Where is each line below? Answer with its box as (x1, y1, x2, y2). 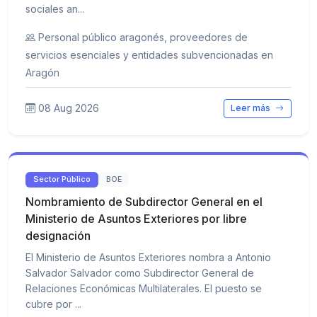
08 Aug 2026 (38, 102, 99, 115)
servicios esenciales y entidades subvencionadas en (25, 49, 273, 62)
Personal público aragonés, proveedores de (38, 31, 248, 44)
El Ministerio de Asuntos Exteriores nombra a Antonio (25, 250, 271, 263)
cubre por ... (25, 297, 81, 310)
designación (25, 228, 91, 243)
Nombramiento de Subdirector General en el (25, 194, 263, 209)
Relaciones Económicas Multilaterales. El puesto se (25, 282, 262, 294)
